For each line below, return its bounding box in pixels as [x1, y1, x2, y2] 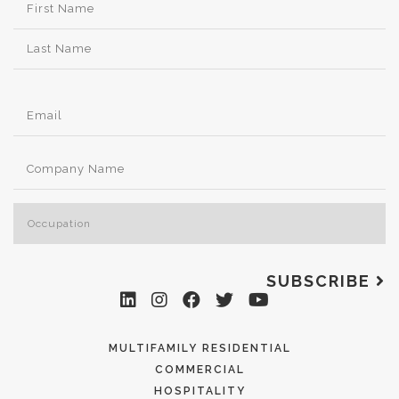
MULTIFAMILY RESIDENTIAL [108, 341, 291, 354]
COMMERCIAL [154, 362, 245, 376]
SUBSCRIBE [266, 271, 376, 290]
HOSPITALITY [153, 384, 246, 397]
